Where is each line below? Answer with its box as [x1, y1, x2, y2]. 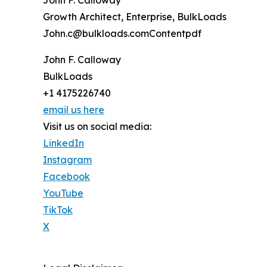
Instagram [43, 153, 92, 166]
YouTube [43, 187, 83, 199]
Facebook [43, 170, 90, 182]
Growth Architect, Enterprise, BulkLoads [43, 10, 226, 23]
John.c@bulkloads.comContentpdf [43, 27, 201, 39]
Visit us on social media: [43, 120, 151, 132]
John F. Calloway [43, 53, 121, 66]
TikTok [43, 203, 73, 216]
